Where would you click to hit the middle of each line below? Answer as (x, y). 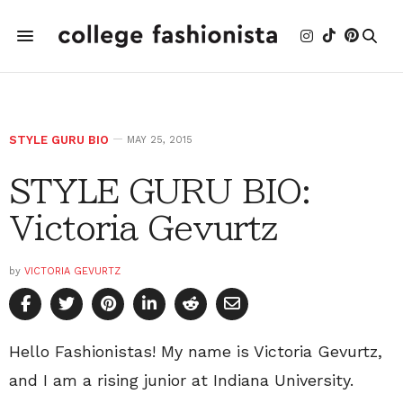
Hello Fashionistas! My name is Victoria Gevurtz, (196, 351)
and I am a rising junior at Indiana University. (181, 380)
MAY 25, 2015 (160, 140)
